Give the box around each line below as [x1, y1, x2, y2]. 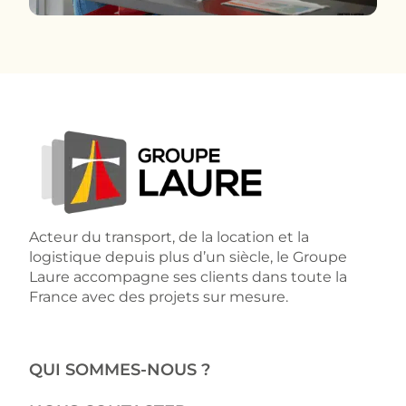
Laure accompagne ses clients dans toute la [29, 267, 347, 285]
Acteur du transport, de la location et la [29, 227, 309, 246]
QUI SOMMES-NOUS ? [29, 360, 210, 381]
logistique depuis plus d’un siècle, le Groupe [29, 247, 347, 266]
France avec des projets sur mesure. [29, 287, 288, 305]
